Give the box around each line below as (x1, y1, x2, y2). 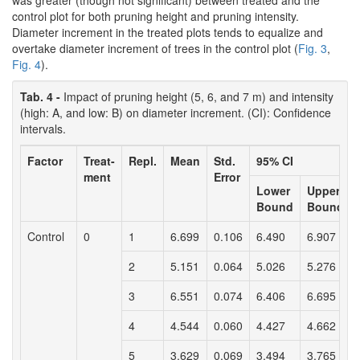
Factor (27, 153, 63, 170)
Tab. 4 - (20, 88, 63, 105)
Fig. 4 (12, 56, 41, 73)
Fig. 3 (298, 40, 327, 57)
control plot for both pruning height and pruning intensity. (12, 8, 299, 25)
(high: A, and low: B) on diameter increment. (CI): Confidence (20, 104, 331, 121)
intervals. (20, 121, 66, 137)
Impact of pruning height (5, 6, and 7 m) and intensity (63, 88, 333, 105)
